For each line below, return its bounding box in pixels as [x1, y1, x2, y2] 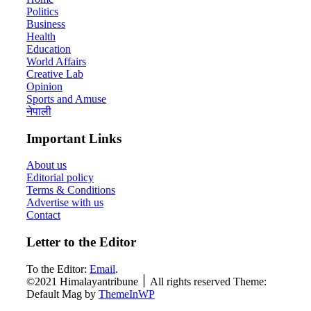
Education [26, 42, 71, 55]
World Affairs [26, 55, 86, 67]
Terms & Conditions [26, 184, 115, 196]
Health [26, 30, 56, 42]
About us [26, 159, 67, 171]
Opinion [26, 80, 62, 92]
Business [26, 17, 65, 30]
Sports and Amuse [26, 92, 106, 105]
